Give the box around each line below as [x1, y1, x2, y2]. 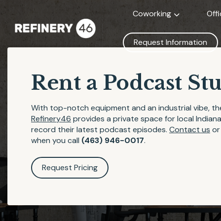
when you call [31, 135, 81, 146]
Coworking [133, 8, 171, 19]
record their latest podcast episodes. [31, 124, 169, 135]
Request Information [134, 37, 207, 47]
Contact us [169, 124, 210, 135]
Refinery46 [31, 113, 71, 124]
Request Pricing [42, 162, 98, 173]
